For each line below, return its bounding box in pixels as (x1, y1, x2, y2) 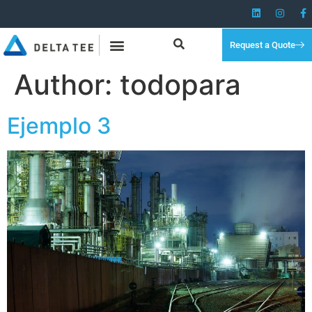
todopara (120, 67, 241, 102)
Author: (14, 67, 120, 102)
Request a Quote (229, 40, 295, 51)
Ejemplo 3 (7, 111, 111, 139)
